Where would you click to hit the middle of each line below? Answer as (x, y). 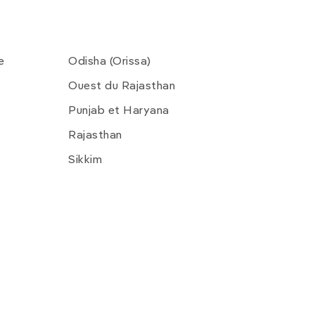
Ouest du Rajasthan (122, 87)
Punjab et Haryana (119, 111)
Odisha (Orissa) (110, 62)
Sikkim (85, 161)
